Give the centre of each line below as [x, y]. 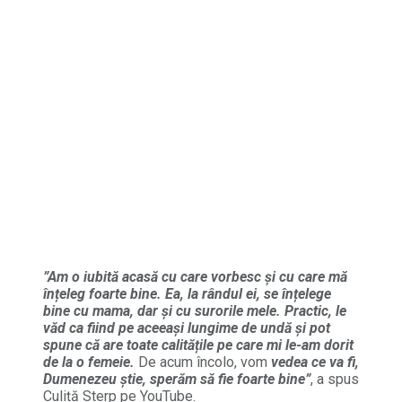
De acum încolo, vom [203, 362]
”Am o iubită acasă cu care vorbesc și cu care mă [195, 276]
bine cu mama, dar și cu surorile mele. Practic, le [195, 310]
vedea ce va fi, [315, 362]
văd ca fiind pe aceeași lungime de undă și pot [187, 328]
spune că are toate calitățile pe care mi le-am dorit [198, 345]
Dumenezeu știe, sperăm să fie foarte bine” [177, 379]
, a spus [335, 379]
